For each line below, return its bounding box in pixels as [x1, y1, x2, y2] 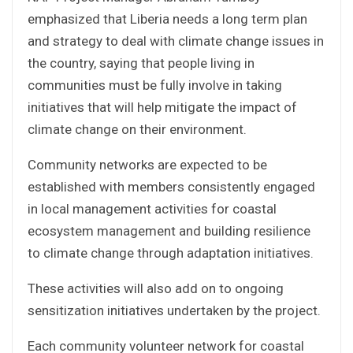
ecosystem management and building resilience [28, 222, 310, 239]
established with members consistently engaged [28, 178, 315, 195]
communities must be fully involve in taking [28, 76, 282, 93]
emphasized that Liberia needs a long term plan [28, 10, 307, 27]
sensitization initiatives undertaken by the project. [28, 302, 321, 318]
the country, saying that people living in [28, 54, 255, 71]
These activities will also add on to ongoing [28, 280, 284, 296]
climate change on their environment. [28, 121, 247, 137]
